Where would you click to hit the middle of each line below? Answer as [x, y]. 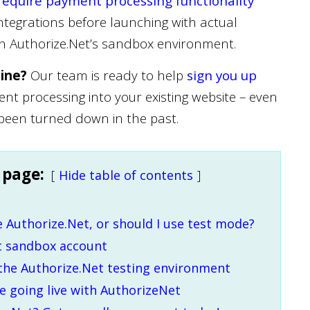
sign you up [222, 75]
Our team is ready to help [107, 75]
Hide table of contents [126, 175]
